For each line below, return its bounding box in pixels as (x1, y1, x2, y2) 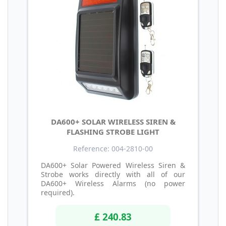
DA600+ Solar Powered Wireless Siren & (41, 160, 185, 171)
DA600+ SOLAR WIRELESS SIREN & (50, 117, 176, 127)
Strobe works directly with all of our (41, 169, 185, 180)
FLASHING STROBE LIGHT (67, 127, 159, 137)
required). (41, 188, 77, 198)
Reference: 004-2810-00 (73, 144, 153, 154)
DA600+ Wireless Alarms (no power (41, 179, 185, 189)
